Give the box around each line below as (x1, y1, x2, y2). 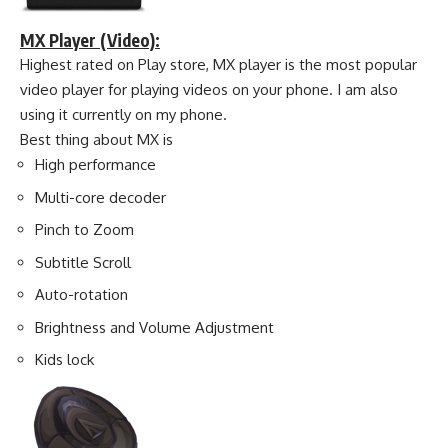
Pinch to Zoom (35, 220, 134, 240)
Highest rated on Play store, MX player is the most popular (20, 55, 417, 75)
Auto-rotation (35, 285, 128, 305)
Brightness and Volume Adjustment (35, 317, 274, 337)
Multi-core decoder (35, 187, 166, 207)
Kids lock (35, 350, 94, 370)
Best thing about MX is (20, 130, 173, 150)
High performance (35, 155, 156, 175)
